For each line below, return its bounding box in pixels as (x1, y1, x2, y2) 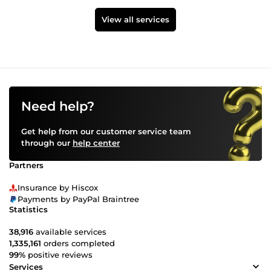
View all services (102, 15, 169, 25)
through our (21, 138, 73, 148)
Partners (9, 160, 44, 171)
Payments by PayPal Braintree (18, 194, 139, 204)
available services (33, 227, 106, 237)
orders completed (41, 238, 115, 249)
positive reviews (25, 250, 93, 260)
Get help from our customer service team (21, 126, 191, 137)
